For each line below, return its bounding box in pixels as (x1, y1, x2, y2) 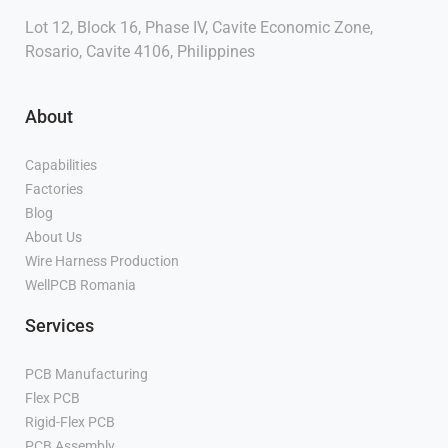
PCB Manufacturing (25, 366, 148, 383)
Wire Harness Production (25, 253, 179, 270)
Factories (25, 181, 83, 198)
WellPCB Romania (25, 277, 136, 294)
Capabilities (25, 157, 97, 174)
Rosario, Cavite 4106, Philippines (25, 42, 255, 62)
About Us (25, 229, 82, 246)
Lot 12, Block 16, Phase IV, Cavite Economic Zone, (25, 18, 373, 38)
